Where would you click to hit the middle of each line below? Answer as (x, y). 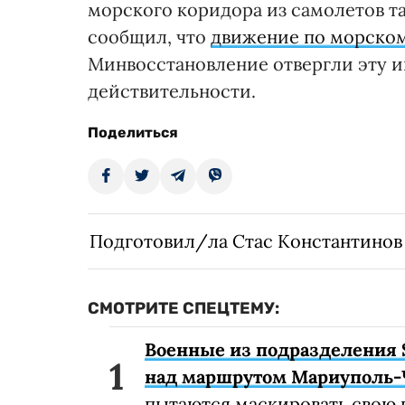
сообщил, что (149, 37)
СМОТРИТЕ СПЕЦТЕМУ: (184, 309)
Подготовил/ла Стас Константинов (246, 241)
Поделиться (133, 133)
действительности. (172, 91)
